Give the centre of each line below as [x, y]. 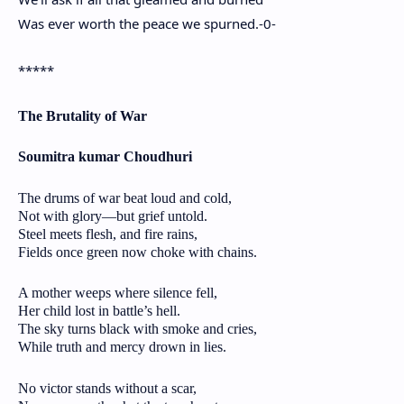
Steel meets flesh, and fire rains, [108, 234]
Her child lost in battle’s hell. [99, 311]
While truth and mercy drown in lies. [122, 347]
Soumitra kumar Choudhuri [105, 157]
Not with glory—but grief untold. [113, 216]
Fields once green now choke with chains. [138, 252]
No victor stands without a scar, [107, 388]
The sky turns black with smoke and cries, [138, 329]
